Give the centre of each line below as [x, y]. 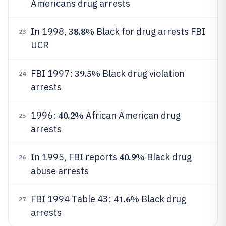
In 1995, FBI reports [75, 157]
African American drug [132, 115]
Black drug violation [142, 73]
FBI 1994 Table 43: [72, 199]
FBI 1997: [53, 73]
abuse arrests [60, 171]
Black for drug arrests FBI [150, 32]
